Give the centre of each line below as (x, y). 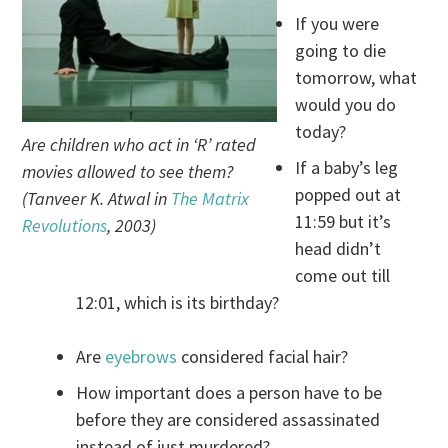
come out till (343, 276)
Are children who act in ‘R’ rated (139, 145)
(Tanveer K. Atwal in (97, 199)
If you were (337, 24)
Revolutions (65, 226)
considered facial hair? (263, 357)
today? (321, 132)
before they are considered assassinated (228, 420)
